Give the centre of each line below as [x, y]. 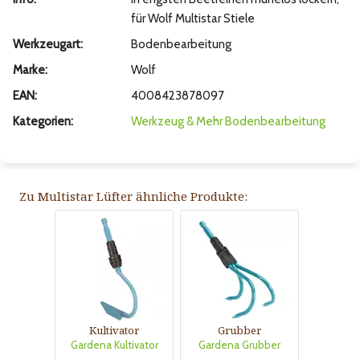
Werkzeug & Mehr [176, 122]
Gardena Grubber [239, 345]
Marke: [30, 70]
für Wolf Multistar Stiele [192, 19]
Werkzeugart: [48, 45]
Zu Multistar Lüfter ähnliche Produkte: [133, 196]
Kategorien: [43, 122]
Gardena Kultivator [114, 345]
